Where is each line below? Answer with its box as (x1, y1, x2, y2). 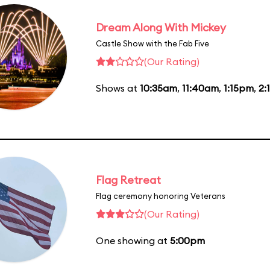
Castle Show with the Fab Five (96, 38, 209, 48)
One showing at (96, 234, 170, 246)
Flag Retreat (96, 172, 161, 187)
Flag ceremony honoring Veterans (96, 190, 225, 201)
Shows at (96, 81, 140, 94)
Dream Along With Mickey (96, 20, 226, 34)
